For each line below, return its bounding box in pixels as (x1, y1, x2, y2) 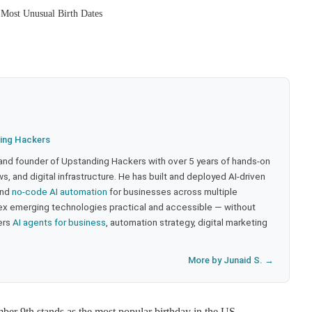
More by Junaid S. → (188, 254, 274, 265)
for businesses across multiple (107, 185, 237, 197)
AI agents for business (13, 216, 106, 228)
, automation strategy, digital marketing (106, 216, 267, 228)
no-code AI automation (12, 185, 107, 197)
